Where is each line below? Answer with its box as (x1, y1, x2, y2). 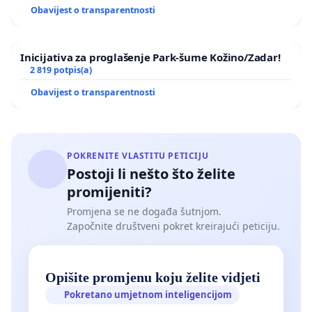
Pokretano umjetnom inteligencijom (64, 288, 233, 301)
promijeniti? (67, 182, 152, 202)
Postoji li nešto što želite (67, 164, 235, 184)
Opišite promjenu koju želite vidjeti (45, 269, 260, 285)
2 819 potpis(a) (29, 64, 92, 77)
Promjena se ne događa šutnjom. (67, 205, 221, 219)
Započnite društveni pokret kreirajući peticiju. (67, 219, 280, 233)
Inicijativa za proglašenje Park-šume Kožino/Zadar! (20, 50, 281, 65)
